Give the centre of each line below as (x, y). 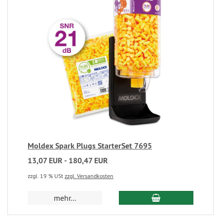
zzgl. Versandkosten (89, 176)
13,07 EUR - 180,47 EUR (68, 161)
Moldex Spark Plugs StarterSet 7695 (90, 146)
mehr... (65, 198)
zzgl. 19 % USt (46, 176)
